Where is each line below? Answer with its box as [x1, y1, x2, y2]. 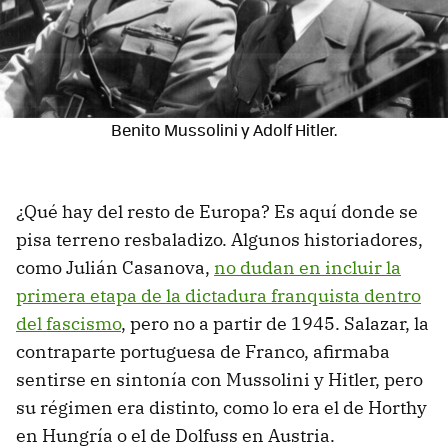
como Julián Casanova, [16, 255, 214, 279]
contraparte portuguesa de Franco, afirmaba [16, 339, 390, 363]
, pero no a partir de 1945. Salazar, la [121, 311, 429, 335]
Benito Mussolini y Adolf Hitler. [111, 117, 337, 141]
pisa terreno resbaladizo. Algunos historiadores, [16, 227, 423, 251]
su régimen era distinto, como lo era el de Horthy [16, 395, 427, 419]
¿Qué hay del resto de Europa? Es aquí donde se [16, 199, 418, 223]
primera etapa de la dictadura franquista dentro [16, 283, 421, 307]
